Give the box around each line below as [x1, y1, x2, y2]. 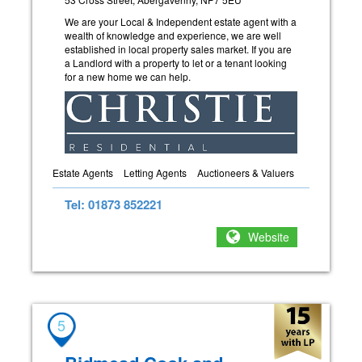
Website [248, 229, 289, 246]
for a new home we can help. [65, 69, 191, 83]
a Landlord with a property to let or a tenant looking [65, 55, 287, 69]
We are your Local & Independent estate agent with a [65, 14, 297, 28]
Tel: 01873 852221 [65, 195, 162, 213]
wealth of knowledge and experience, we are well [65, 27, 281, 42]
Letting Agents [124, 165, 187, 179]
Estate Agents [53, 165, 113, 179]
